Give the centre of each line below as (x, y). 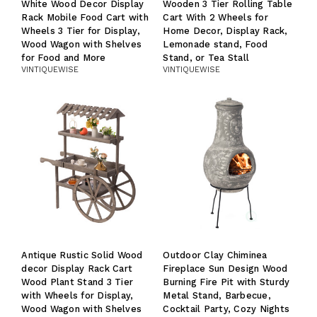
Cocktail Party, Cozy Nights (226, 309)
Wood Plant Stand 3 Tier (77, 282)
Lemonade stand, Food (215, 44)
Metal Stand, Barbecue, (217, 296)
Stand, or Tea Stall (206, 57)
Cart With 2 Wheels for (215, 17)
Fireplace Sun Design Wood (225, 269)
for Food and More (64, 57)
